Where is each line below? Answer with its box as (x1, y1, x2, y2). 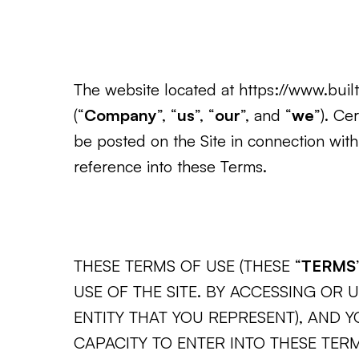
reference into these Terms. (74, 156, 267, 176)
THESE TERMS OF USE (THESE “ (74, 256, 301, 276)
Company (84, 105, 157, 125)
